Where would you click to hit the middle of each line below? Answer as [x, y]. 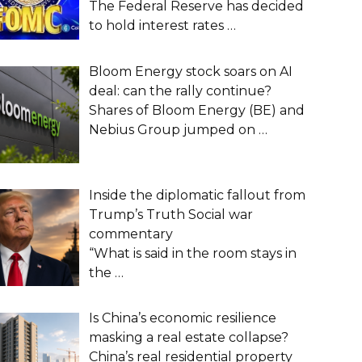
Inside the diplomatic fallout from [197, 195]
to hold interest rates [158, 25]
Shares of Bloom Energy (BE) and [197, 110]
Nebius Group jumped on [174, 129]
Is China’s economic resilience [183, 318]
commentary [131, 234]
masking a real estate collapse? [189, 338]
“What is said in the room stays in [193, 253]
